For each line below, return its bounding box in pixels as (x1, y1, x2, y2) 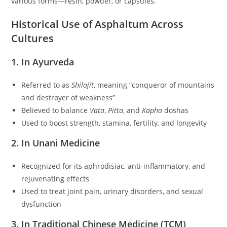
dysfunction (21, 199, 62, 209)
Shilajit (71, 80, 94, 90)
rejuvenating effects (21, 174, 90, 184)
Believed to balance (21, 105, 90, 116)
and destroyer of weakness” (21, 93, 116, 103)
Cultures (11, 31, 54, 46)
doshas (162, 105, 189, 116)
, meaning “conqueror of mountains (94, 80, 215, 90)
